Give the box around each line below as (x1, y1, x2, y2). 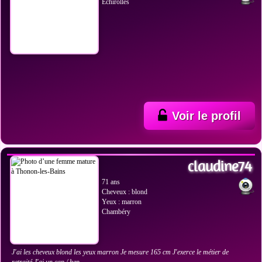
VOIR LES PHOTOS (28, 130, 81, 138)
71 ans (102, 178, 120, 186)
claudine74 (188, 157, 252, 175)
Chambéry (102, 208, 130, 216)
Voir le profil (172, 109, 241, 122)
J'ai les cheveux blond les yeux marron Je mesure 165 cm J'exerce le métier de (12, 248, 229, 256)
